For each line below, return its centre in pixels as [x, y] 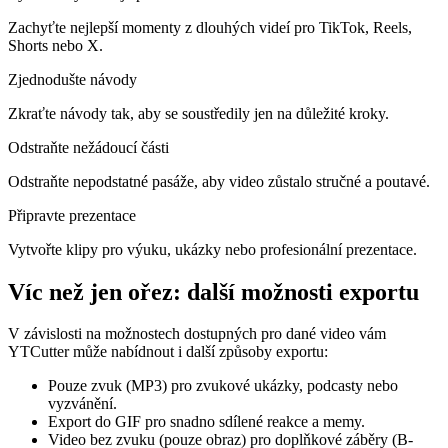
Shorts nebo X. [55, 45]
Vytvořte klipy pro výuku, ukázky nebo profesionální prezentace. [212, 249]
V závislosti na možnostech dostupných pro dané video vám [197, 334]
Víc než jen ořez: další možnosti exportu [213, 291]
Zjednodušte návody [72, 79]
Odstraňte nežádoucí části [88, 147]
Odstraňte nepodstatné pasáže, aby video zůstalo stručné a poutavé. [219, 181]
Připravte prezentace [72, 215]
